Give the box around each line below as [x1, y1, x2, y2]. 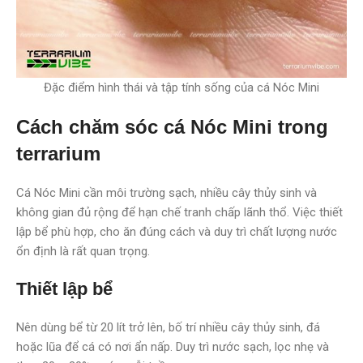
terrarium [16, 142, 100, 164]
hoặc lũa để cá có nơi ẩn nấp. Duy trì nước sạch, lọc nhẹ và [16, 339, 329, 354]
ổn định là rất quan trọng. [16, 243, 150, 258]
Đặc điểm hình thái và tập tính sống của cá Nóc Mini [44, 79, 319, 95]
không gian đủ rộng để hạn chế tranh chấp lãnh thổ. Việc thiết [16, 204, 343, 220]
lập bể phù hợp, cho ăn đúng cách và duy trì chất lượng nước [16, 224, 337, 239]
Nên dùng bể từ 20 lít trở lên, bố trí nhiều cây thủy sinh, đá [16, 319, 320, 335]
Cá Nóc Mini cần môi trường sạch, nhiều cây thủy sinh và [16, 185, 317, 200]
